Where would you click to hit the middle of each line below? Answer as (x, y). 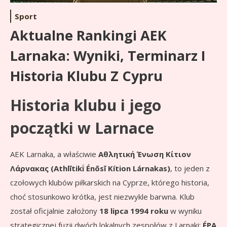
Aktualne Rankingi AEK (88, 35)
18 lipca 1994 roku (134, 211)
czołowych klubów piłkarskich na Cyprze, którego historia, (110, 183)
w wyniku (185, 211)
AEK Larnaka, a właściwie (54, 154)
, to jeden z (190, 168)
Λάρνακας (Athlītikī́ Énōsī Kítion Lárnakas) (90, 168)
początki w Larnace (82, 128)
